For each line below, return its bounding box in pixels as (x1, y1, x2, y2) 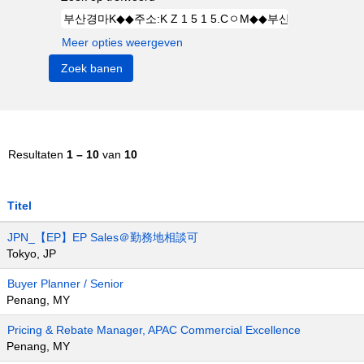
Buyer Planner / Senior (7, 277, 123, 290)
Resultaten (8, 148, 67, 161)
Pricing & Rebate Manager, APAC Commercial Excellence (7, 323, 301, 336)
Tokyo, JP (6, 247, 56, 260)
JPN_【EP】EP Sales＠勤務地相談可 (7, 231, 198, 244)
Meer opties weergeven (62, 36, 183, 49)
